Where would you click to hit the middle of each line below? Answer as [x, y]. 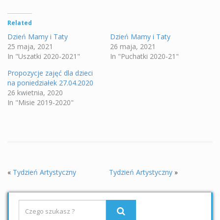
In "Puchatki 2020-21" [144, 56]
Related [20, 23]
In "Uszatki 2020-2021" [44, 56]
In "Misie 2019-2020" [41, 103]
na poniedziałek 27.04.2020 [50, 83]
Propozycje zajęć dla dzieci [50, 73]
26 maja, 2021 [133, 47]
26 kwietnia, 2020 [35, 93]
